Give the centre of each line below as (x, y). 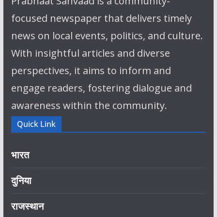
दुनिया (21, 180)
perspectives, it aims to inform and (91, 70)
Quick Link (36, 124)
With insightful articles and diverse (90, 53)
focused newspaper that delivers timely (101, 18)
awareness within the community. (89, 105)
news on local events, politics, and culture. (107, 35)
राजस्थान (27, 206)
